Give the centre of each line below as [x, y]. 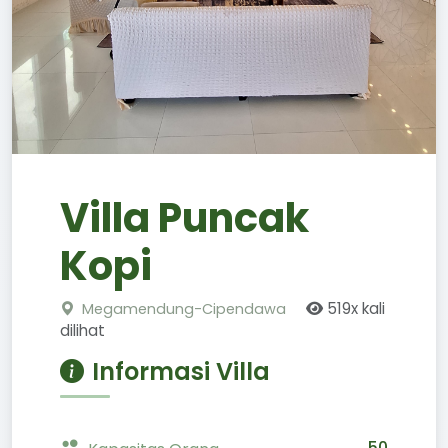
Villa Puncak [184, 218]
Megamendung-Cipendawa [186, 309]
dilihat [82, 330]
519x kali [354, 308]
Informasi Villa [181, 371]
